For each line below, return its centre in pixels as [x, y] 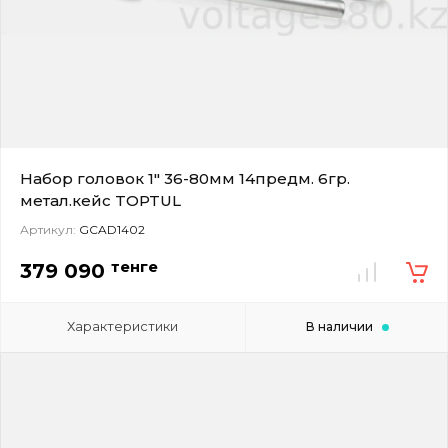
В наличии [339, 326]
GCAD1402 [110, 229]
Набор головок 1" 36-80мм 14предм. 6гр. [185, 178]
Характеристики [123, 325]
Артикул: [48, 229]
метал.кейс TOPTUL [100, 200]
